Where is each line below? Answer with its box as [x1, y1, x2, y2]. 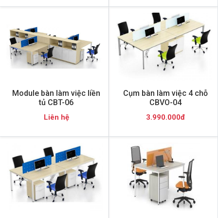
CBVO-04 [149, 97, 182, 107]
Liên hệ [43, 112, 69, 122]
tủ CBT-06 [39, 97, 73, 107]
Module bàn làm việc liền [12, 88, 100, 98]
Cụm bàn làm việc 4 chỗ [123, 88, 208, 98]
